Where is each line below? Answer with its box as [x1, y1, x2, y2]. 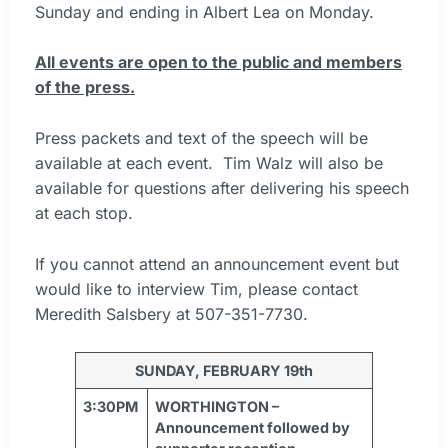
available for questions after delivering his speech [35, 178, 409, 199]
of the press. [35, 77, 135, 98]
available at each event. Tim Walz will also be [35, 153, 383, 174]
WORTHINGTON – [155, 398, 280, 416]
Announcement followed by [155, 419, 351, 437]
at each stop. [35, 203, 133, 224]
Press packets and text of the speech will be [35, 128, 368, 149]
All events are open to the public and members [35, 52, 402, 73]
